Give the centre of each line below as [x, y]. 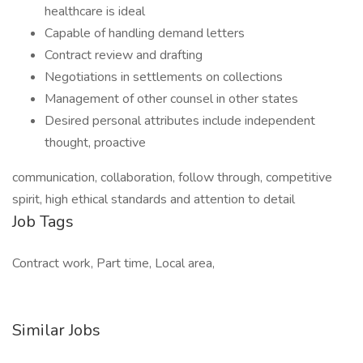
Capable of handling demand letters [145, 33]
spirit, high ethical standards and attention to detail [154, 199]
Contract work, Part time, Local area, [113, 263]
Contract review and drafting [124, 55]
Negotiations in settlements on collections [164, 77]
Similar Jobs [56, 330]
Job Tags [43, 222]
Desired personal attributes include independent [180, 121]
